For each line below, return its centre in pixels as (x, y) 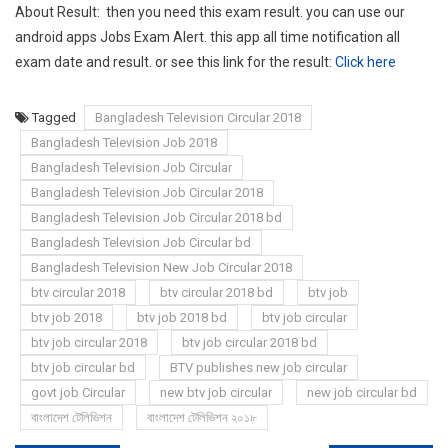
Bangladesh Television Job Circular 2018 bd (156, 217)
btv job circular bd (83, 367)
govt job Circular (78, 392)
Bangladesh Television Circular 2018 (198, 117)
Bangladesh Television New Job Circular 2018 (161, 267)
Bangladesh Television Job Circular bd (141, 242)
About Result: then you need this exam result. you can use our (210, 11)
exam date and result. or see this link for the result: (175, 61)
